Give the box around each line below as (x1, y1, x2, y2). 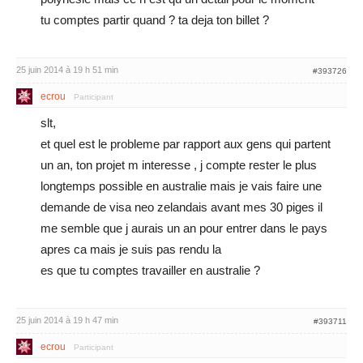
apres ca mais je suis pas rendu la (41, 242, 221, 256)
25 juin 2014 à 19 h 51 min (16, 65, 118, 75)
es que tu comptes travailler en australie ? (41, 263, 260, 277)
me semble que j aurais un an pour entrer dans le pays (41, 221, 327, 235)
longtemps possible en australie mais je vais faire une (41, 179, 322, 193)
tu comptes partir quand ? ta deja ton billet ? (41, 13, 269, 27)
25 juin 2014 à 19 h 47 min (16, 315, 118, 325)
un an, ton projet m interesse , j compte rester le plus (41, 158, 317, 172)
